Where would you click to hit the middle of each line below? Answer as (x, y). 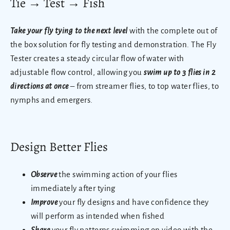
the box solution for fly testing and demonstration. (101, 45)
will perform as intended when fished (98, 216)
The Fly (204, 45)
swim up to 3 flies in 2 (180, 72)
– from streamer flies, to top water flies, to (145, 86)
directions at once (41, 86)
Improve (45, 202)
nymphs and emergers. (52, 100)
